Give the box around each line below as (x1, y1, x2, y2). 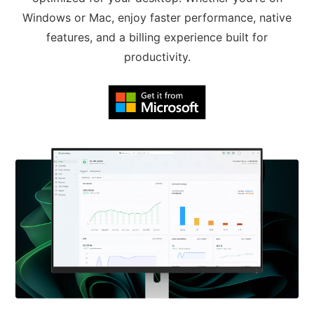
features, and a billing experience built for (46, 30, 268, 44)
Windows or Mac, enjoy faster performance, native (22, 11, 292, 25)
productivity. (123, 50, 191, 64)
